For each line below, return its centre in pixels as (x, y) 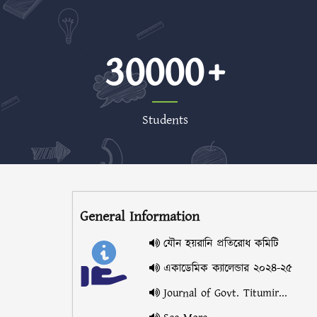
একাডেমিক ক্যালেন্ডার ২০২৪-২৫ (227, 268)
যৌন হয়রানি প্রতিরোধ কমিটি (221, 243)
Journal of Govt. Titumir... (225, 293)
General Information (140, 217)
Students (165, 120)
